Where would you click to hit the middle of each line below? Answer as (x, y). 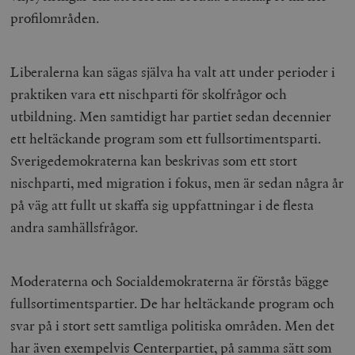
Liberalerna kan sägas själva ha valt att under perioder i (173, 72)
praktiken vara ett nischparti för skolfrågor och (149, 94)
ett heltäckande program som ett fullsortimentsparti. (166, 139)
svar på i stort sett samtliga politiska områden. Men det (173, 326)
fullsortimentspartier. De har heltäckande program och (173, 303)
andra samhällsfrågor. (74, 227)
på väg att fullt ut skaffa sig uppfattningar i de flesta (162, 205)
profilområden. (57, 18)
